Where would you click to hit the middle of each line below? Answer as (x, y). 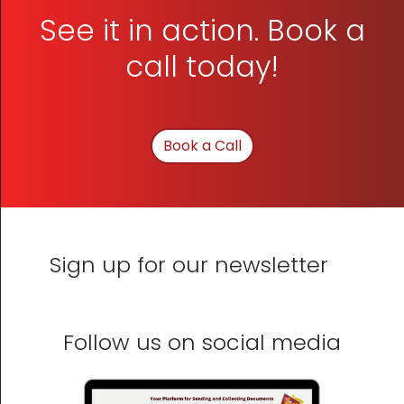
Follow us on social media (202, 343)
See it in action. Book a (202, 31)
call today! (202, 67)
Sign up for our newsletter (189, 265)
